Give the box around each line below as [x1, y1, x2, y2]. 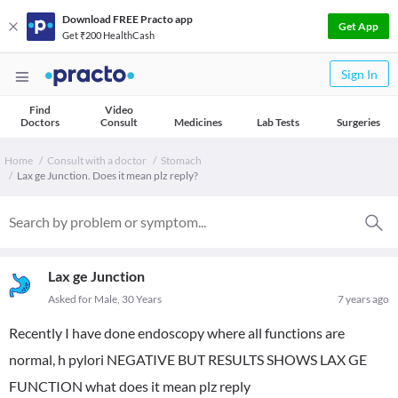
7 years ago [338, 292, 389, 306]
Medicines [174, 115, 222, 129]
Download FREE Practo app [62, 12, 193, 26]
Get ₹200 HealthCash [62, 28, 155, 41]
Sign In [341, 67, 378, 82]
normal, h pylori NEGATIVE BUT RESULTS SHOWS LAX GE [9, 351, 367, 368]
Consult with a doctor [47, 154, 147, 167]
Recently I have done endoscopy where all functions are [9, 324, 345, 341]
